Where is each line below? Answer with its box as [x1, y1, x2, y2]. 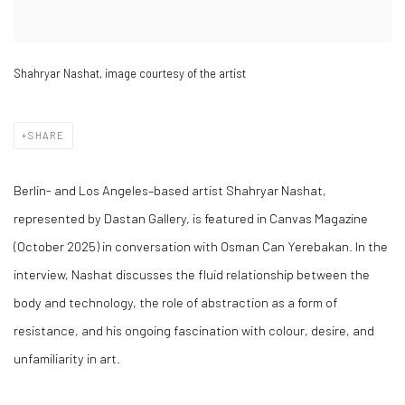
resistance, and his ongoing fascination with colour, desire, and [14, 322, 374, 339]
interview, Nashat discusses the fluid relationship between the [14, 266, 370, 283]
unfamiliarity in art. [14, 350, 120, 367]
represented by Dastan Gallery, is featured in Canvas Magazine [14, 210, 368, 227]
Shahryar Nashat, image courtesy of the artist [14, 66, 246, 81]
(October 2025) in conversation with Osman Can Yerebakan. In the [14, 238, 388, 255]
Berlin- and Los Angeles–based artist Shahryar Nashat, [14, 182, 326, 199]
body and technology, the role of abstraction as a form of [14, 294, 337, 311]
